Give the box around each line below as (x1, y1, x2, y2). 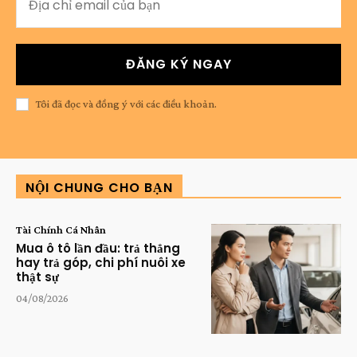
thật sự (16, 268, 59, 285)
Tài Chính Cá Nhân (16, 222, 106, 236)
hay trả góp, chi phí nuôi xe (16, 253, 186, 271)
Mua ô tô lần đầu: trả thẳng (16, 239, 180, 257)
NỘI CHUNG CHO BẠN (25, 178, 173, 197)
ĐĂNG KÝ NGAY (125, 54, 232, 73)
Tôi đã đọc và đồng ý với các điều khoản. (35, 97, 217, 111)
